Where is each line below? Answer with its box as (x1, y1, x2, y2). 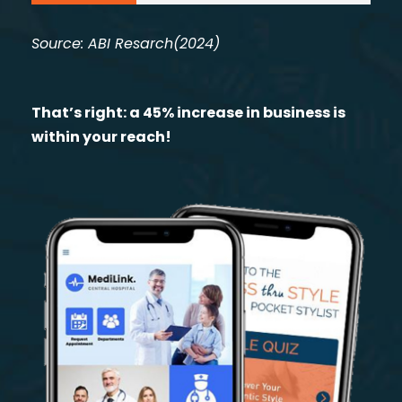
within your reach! (31, 126, 171, 147)
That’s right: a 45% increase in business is (31, 101, 345, 123)
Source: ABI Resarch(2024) (31, 32, 220, 54)
